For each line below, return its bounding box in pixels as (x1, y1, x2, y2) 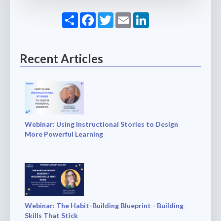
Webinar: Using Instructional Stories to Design (25, 120, 178, 129)
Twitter (113, 11, 143, 22)
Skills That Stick (25, 211, 78, 220)
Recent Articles (20, 51, 103, 66)
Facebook (96, 11, 134, 22)
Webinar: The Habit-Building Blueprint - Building (25, 201, 184, 210)
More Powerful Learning (25, 130, 103, 139)
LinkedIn (149, 11, 183, 22)
